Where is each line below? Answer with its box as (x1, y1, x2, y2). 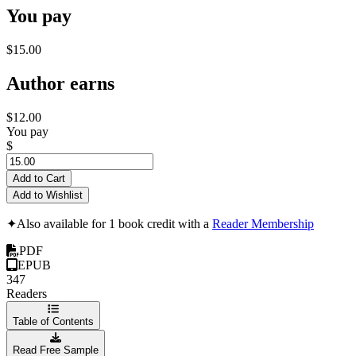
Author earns (6, 72, 114, 94)
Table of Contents (13, 315, 94, 327)
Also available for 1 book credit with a (17, 216, 212, 230)
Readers (6, 286, 47, 300)
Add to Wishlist (13, 188, 83, 201)
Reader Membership (212, 216, 314, 230)
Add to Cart (13, 172, 65, 184)
